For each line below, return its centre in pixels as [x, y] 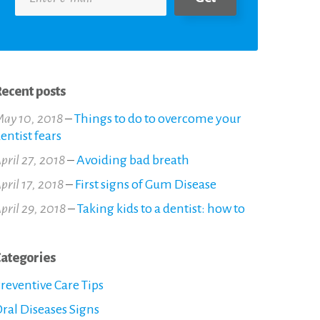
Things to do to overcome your [158, 118]
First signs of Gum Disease [146, 184]
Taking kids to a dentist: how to [161, 208]
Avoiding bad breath [133, 160]
